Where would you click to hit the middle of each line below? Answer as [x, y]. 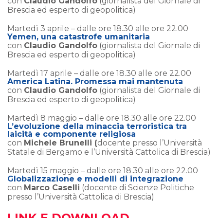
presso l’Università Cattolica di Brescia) [81, 197]
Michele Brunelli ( [61, 143]
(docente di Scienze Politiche [137, 187]
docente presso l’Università [150, 143]
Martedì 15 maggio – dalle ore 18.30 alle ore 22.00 [109, 170]
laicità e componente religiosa [72, 134]
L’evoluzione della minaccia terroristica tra [97, 126]
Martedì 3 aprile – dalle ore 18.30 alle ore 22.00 [98, 28]
